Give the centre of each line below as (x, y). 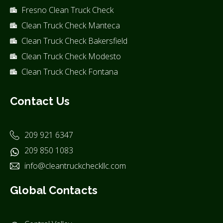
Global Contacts (54, 190)
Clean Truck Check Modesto (71, 56)
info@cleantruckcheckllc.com (75, 166)
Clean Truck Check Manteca (70, 25)
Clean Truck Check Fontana (69, 71)
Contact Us (40, 101)
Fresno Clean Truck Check (67, 10)
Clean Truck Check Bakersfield (74, 41)
